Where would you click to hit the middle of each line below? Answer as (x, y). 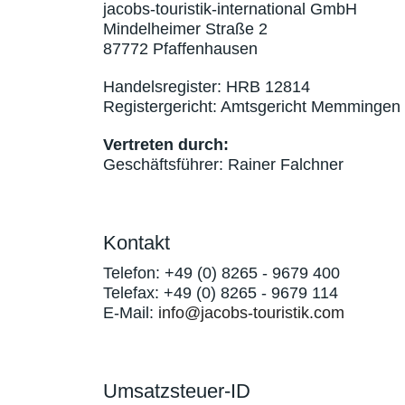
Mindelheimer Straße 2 (185, 29)
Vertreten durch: (166, 145)
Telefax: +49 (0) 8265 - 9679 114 (221, 293)
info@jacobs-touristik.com (251, 313)
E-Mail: (131, 313)
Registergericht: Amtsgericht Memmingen (252, 107)
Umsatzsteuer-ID (177, 391)
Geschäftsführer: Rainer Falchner (223, 165)
